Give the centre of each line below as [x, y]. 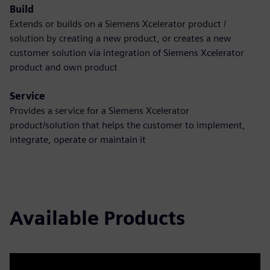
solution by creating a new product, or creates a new [121, 38]
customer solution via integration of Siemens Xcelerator [127, 53]
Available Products [97, 218]
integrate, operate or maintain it [78, 140]
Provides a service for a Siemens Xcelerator [99, 111]
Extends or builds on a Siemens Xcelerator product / [118, 24]
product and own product [64, 67]
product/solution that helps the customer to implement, [127, 125]
